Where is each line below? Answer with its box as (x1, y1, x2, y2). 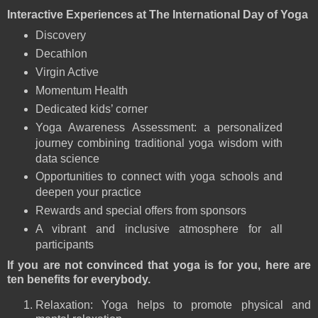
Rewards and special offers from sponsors (35, 204, 246, 217)
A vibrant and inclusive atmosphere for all (35, 223, 283, 236)
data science (35, 152, 99, 165)
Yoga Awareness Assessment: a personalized (35, 121, 283, 133)
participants (35, 238, 94, 251)
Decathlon (35, 47, 87, 60)
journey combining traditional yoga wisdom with (35, 136, 283, 149)
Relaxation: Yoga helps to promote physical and (35, 299, 311, 312)
